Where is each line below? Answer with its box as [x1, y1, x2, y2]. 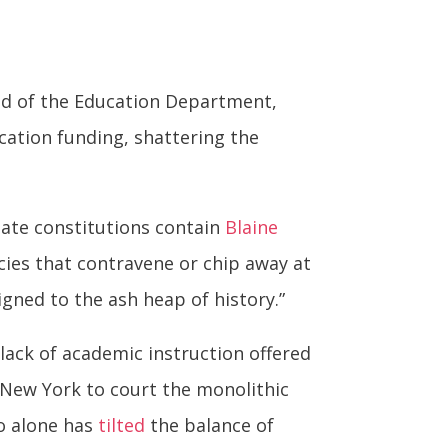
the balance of [145, 413, 275, 438]
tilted [98, 413, 146, 438]
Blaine [225, 215, 279, 240]
